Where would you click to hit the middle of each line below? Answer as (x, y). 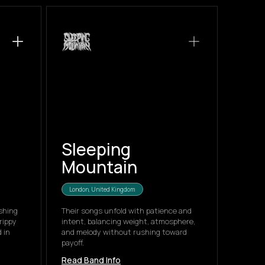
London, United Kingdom (102, 189)
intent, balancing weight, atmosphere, (128, 221)
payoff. (73, 243)
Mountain (99, 167)
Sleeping (96, 149)
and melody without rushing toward (124, 232)
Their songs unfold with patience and (127, 211)
